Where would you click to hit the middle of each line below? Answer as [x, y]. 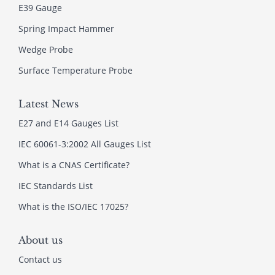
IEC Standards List [56, 185]
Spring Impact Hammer [66, 28]
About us [41, 240]
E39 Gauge [40, 7]
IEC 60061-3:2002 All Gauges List [85, 144]
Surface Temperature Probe [76, 70]
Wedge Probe [46, 49]
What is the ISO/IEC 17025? [73, 206]
